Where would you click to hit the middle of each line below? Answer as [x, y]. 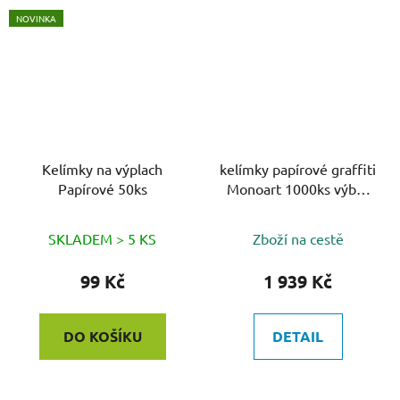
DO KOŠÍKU [102, 337]
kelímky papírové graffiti [298, 169]
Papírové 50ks [102, 189]
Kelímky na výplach [102, 169]
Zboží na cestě [298, 239]
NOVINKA [36, 18]
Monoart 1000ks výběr [298, 189]
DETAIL [298, 337]
